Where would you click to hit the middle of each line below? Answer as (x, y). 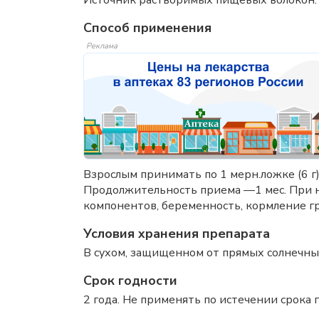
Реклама (102, 46)
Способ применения (147, 28)
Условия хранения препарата (177, 234)
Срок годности (130, 281)
